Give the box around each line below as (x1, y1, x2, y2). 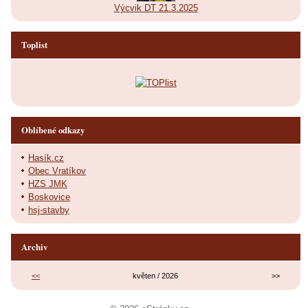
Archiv (21, 240, 47, 253)
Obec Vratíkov (28, 165, 86, 176)
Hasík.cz (28, 152, 64, 163)
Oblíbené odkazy (21, 123, 85, 136)
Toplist (21, 38, 47, 51)
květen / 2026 (133, 271, 178, 280)
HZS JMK (28, 178, 67, 189)
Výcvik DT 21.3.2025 (113, 2, 198, 13)
